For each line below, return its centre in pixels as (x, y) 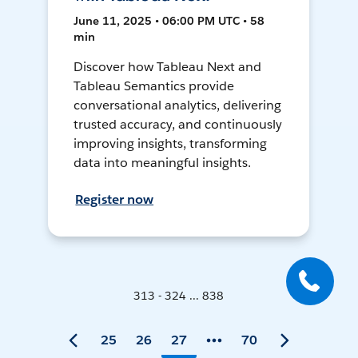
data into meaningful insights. (162, 163)
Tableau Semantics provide (154, 86)
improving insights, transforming (170, 144)
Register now (115, 200)
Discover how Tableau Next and (167, 67)
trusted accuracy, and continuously (178, 125)
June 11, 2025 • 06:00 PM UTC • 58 (169, 21)
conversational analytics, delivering (177, 105)
